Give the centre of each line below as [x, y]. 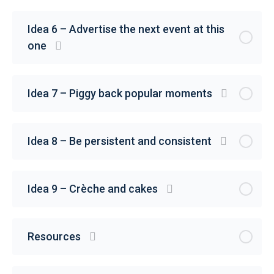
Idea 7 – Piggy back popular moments [120, 93]
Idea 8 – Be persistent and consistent [120, 141]
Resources [54, 236]
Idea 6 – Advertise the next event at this [126, 29]
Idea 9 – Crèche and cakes [93, 188]
